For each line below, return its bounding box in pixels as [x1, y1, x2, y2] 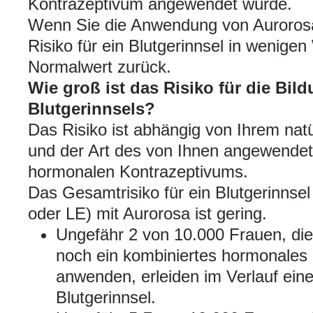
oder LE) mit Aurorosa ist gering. [28, 204, 267, 224]
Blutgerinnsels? [28, 99, 155, 119]
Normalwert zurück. [28, 57, 171, 77]
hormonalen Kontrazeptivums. [28, 162, 248, 182]
